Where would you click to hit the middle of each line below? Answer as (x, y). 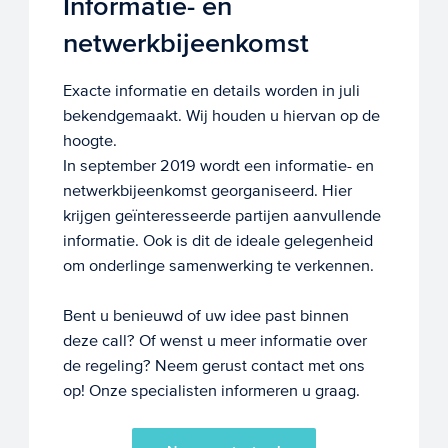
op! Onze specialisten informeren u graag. (211, 390)
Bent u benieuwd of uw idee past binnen (205, 315)
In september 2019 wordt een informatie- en (218, 165)
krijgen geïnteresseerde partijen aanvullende (221, 215)
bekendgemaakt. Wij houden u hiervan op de (221, 115)
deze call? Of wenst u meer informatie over (214, 340)
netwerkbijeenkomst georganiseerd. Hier (207, 190)
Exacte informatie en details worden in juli (211, 90)
